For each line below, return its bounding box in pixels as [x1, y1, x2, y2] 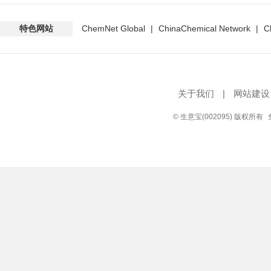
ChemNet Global [82, 23, 145, 33]
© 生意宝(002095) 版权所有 [173, 112, 263, 121]
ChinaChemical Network [158, 23, 250, 33]
